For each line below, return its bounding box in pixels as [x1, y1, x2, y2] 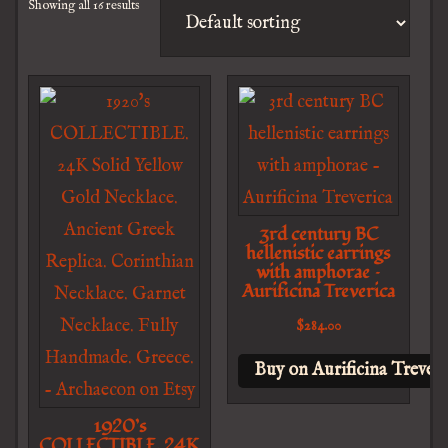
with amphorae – [255, 260, 381, 285]
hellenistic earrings [246, 241, 391, 266]
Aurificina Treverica [241, 279, 395, 304]
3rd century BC [258, 222, 378, 247]
